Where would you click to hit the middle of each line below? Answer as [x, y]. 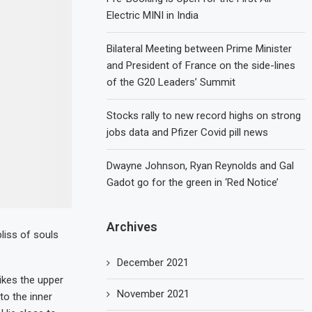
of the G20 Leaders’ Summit [171, 82]
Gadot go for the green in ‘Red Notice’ [193, 182]
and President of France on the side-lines [201, 65]
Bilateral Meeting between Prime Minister [200, 49]
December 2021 [153, 263]
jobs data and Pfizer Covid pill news [188, 132]
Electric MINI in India [153, 15]
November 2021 [154, 294]
